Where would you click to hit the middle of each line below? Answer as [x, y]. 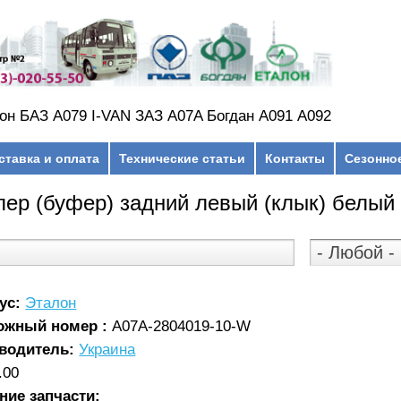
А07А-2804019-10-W [182, 326]
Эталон [51, 303]
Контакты [294, 158]
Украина [107, 349]
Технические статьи [182, 158]
